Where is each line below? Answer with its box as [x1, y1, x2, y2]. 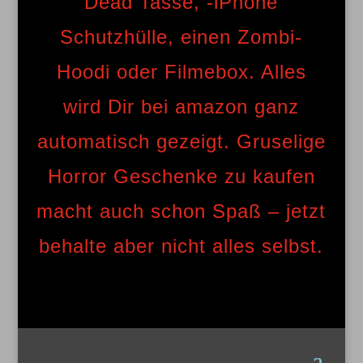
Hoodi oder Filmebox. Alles [56, 60, 306, 83]
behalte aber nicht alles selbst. [39, 234, 324, 257]
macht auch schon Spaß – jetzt [36, 199, 327, 222]
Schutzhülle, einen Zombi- [60, 25, 303, 48]
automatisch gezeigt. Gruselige [36, 130, 326, 152]
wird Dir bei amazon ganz [63, 95, 300, 117]
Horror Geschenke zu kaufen [47, 164, 315, 187]
